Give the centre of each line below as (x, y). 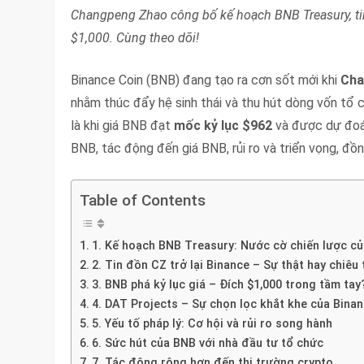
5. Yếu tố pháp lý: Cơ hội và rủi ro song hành (212, 324)
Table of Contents (143, 200)
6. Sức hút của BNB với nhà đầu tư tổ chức (208, 343)
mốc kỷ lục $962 (223, 125)
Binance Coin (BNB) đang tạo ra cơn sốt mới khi (206, 80)
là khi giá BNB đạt (123, 125)
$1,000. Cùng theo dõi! (135, 37)
